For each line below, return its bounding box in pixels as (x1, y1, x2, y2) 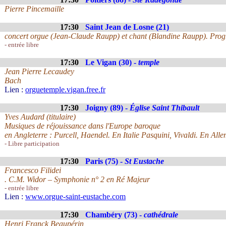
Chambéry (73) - (85, 210, 144, 219)
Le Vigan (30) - (85, 58, 138, 67)
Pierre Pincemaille (5, 5, 64, 13)
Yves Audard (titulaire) (5, 112, 76, 121)
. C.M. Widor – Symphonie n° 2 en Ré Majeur (5, 175, 150, 184)
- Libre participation (5, 140, 60, 147)
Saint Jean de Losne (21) (85, 23, 169, 31)
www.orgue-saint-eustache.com (25, 192, 126, 201)
